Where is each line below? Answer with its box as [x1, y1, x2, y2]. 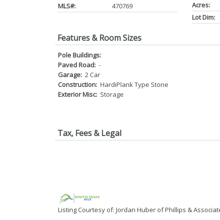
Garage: [58, 70, 83, 79]
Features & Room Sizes [57, 32, 141, 43]
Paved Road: [58, 60, 97, 69]
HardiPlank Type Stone [99, 80, 168, 89]
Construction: [58, 80, 99, 89]
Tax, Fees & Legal [57, 128, 121, 138]
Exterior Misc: [58, 90, 99, 99]
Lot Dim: [192, 13, 215, 22]
